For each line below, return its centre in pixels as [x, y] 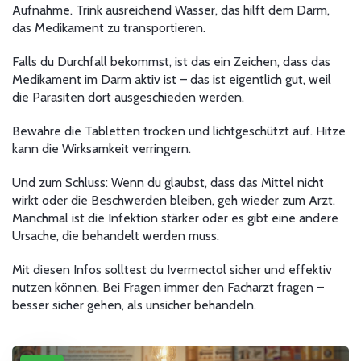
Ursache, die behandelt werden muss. [116, 236]
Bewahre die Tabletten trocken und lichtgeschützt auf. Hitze [179, 131]
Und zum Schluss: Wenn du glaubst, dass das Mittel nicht [168, 183]
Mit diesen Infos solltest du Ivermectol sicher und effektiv [172, 270]
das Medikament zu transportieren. [109, 28]
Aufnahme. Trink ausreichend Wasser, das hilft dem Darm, [171, 10]
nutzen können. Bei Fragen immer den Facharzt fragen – [168, 287]
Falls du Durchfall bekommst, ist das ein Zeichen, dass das [171, 62]
